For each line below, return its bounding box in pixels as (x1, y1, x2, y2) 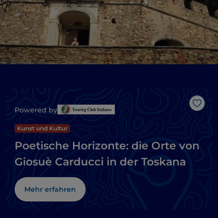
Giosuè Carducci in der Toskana (15, 155, 186, 169)
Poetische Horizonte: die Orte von (15, 139, 200, 153)
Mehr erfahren (24, 185, 76, 194)
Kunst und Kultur (17, 125, 68, 132)
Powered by (15, 106, 57, 115)
